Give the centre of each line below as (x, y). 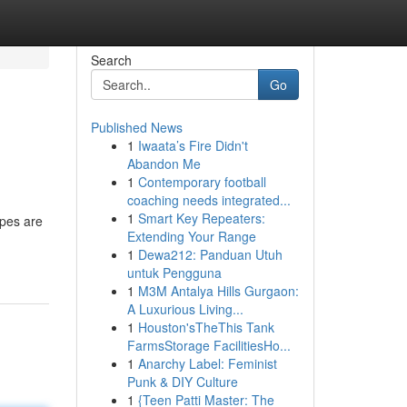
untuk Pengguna (174, 273)
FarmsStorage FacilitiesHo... (208, 345)
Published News (136, 127)
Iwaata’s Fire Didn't (193, 145)
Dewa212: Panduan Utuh (210, 254)
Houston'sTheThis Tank (206, 327)
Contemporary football (202, 182)
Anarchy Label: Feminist (207, 363)
